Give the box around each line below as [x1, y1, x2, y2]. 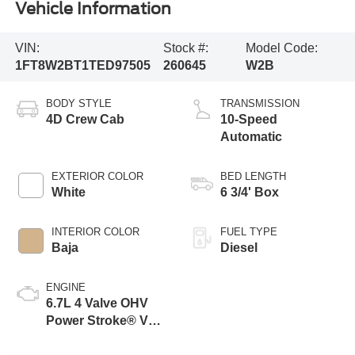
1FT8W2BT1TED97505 [14, 58, 151, 72]
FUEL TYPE [220, 225, 277, 238]
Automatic [220, 129, 282, 143]
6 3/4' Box [220, 185, 279, 199]
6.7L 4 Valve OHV [45, 296, 148, 310]
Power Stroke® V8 [45, 313, 155, 327]
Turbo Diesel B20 [45, 330, 149, 345]
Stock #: [162, 40, 208, 55]
